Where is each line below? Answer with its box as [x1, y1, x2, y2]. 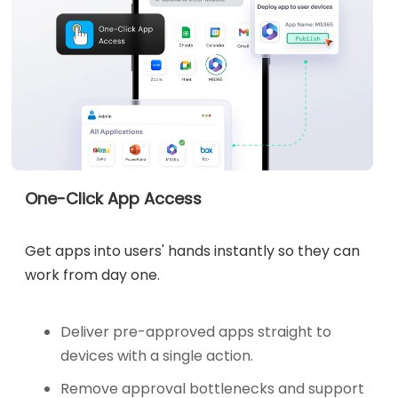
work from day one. [25, 264, 161, 285]
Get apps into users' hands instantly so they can [25, 240, 361, 261]
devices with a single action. [60, 345, 254, 366]
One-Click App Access [25, 187, 203, 210]
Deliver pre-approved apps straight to [60, 321, 332, 342]
